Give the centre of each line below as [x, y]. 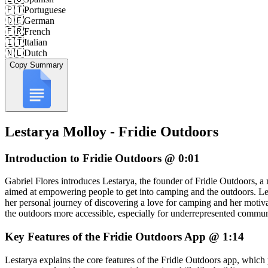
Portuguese [45, 10]
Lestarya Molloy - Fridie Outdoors [112, 131]
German [39, 20]
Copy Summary [36, 65]
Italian [36, 42]
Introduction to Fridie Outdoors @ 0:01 [102, 158]
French [37, 31]
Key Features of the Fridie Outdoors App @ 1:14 [124, 237]
